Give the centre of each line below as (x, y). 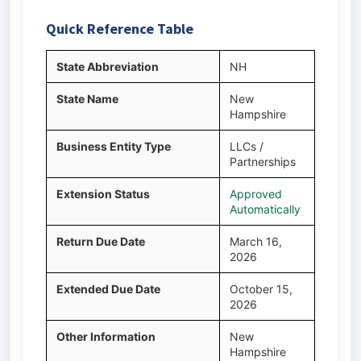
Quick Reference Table (120, 29)
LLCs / (247, 146)
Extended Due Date (108, 289)
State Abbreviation (108, 66)
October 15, (261, 289)
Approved (256, 194)
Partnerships (263, 162)
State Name (87, 99)
